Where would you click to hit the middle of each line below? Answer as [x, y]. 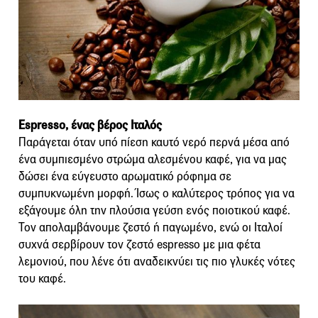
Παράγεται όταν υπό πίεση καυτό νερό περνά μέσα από [154, 142]
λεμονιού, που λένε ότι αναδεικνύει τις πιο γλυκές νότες [157, 261]
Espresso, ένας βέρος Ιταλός [90, 125]
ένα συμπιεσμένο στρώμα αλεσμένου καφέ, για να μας [153, 159]
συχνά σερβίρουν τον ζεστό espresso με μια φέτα [139, 244]
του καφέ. [42, 278]
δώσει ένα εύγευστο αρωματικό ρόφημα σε [125, 176]
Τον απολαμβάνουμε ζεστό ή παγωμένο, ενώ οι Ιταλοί [150, 227]
